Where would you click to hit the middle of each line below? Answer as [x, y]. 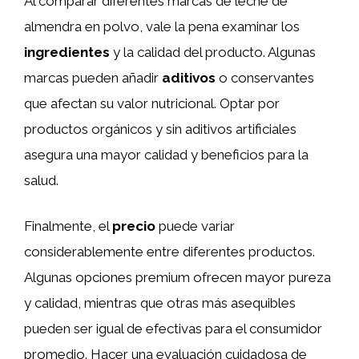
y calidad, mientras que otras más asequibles [160, 303]
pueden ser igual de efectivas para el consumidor [173, 329]
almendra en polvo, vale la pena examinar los [162, 26]
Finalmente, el [68, 226]
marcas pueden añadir [93, 77]
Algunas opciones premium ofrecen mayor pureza [177, 277]
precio [134, 226]
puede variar [195, 226]
